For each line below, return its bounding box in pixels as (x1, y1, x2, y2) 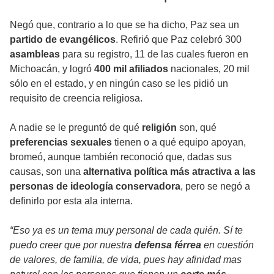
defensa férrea (135, 240, 201, 251)
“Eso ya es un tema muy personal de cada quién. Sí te (10, 225, 243, 236)
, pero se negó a (180, 181, 250, 192)
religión (139, 122, 177, 133)
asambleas (10, 49, 60, 60)
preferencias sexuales (10, 137, 112, 148)
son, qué (177, 122, 217, 133)
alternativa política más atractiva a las (83, 166, 256, 177)
